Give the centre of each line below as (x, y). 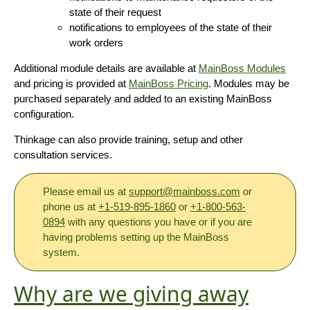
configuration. (44, 113)
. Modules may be (249, 83)
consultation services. (63, 154)
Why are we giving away (131, 293)
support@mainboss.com (184, 191)
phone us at (70, 206)
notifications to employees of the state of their (171, 27)
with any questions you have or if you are (158, 221)
